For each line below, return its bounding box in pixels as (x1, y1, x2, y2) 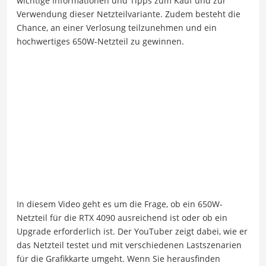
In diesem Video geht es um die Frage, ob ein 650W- (17, 198, 223, 210)
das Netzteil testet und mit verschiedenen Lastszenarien (17, 239, 242, 251)
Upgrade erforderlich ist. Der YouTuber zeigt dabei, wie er (17, 226, 248, 237)
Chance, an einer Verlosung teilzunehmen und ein (17, 21, 217, 33)
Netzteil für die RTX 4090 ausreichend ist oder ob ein (17, 212, 227, 224)
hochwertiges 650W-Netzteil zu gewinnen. (17, 35, 184, 47)
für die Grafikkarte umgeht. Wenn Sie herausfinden (17, 253, 220, 265)
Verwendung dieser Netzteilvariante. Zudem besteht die (17, 8, 240, 20)
